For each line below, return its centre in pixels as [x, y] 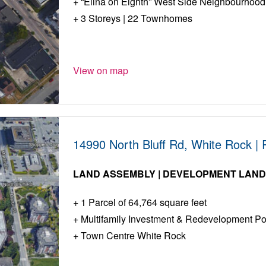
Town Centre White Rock [132, 236]
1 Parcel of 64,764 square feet [143, 202]
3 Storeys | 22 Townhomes [136, 18]
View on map [101, 71]
